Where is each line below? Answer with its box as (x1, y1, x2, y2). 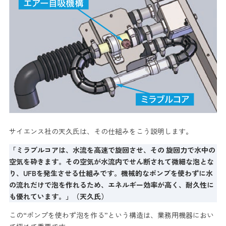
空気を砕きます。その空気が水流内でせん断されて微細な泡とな (9, 156, 214, 166)
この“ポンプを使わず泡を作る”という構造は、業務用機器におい (9, 209, 214, 220)
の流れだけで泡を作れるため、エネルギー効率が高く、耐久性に (9, 179, 214, 190)
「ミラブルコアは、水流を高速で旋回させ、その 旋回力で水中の (9, 144, 215, 155)
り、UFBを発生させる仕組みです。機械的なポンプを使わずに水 (9, 167, 213, 178)
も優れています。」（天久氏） (9, 191, 108, 201)
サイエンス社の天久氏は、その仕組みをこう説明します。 (9, 126, 193, 136)
